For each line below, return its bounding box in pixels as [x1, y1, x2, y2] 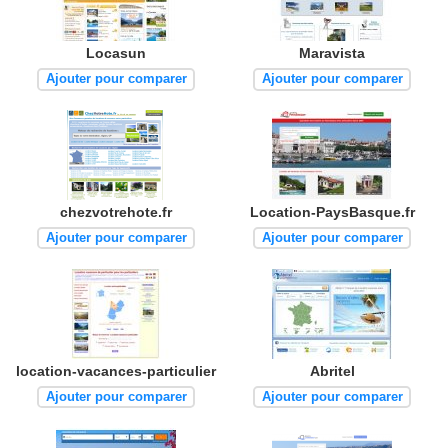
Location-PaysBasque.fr [249, 203, 415, 220]
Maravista [299, 44, 365, 61]
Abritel [309, 362, 355, 379]
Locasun [86, 44, 146, 61]
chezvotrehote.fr [60, 203, 172, 220]
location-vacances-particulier [16, 362, 216, 379]
